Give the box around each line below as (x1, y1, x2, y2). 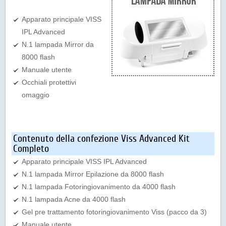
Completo (13, 143, 49, 155)
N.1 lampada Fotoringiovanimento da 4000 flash (22, 183, 176, 191)
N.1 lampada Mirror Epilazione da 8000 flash (22, 170, 164, 179)
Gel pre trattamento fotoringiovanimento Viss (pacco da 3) (22, 208, 207, 216)
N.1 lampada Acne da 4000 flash (22, 195, 126, 204)
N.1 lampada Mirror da (22, 40, 94, 49)
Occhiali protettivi (22, 78, 76, 87)
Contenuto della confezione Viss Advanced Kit (13, 133, 190, 145)
